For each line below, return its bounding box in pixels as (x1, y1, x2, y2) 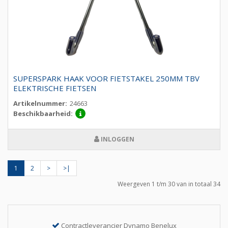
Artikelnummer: (13, 99, 67, 108)
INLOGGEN (99, 135, 134, 144)
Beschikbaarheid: (13, 109, 73, 119)
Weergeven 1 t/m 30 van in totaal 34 (118, 180, 220, 189)
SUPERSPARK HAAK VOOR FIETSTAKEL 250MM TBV (13, 73, 199, 84)
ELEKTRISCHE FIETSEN (13, 83, 96, 94)
